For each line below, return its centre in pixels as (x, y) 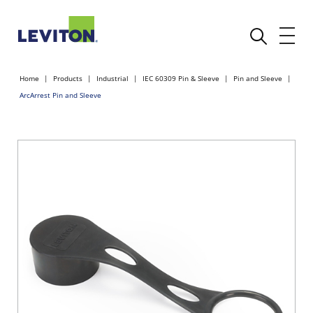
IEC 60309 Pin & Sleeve (181, 78)
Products (68, 78)
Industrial (112, 78)
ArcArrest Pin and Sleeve (60, 95)
